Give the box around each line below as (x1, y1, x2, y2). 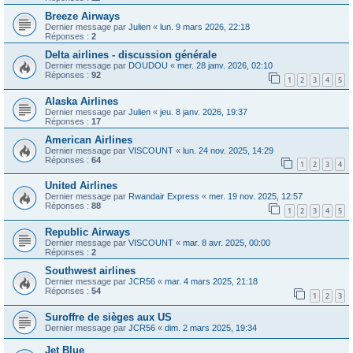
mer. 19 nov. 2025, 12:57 (209, 191, 303, 202)
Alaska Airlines (45, 95, 118, 107)
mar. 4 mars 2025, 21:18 (165, 276, 258, 286)
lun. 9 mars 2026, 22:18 (160, 22, 250, 32)
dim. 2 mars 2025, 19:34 (165, 322, 257, 333)
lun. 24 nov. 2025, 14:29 (183, 145, 273, 155)
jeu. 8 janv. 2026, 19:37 (160, 106, 247, 117)
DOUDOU (128, 61, 168, 70)
